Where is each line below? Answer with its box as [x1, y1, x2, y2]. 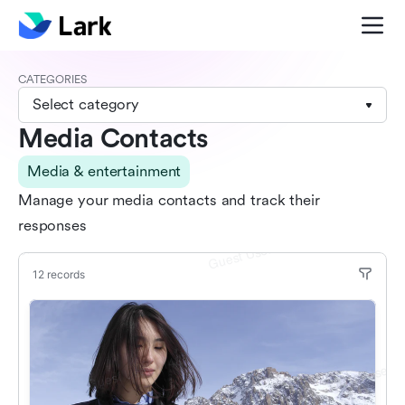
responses [18, 217, 87, 234]
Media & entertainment [27, 163, 182, 180]
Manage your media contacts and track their [18, 192, 320, 209]
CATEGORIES [18, 73, 87, 86]
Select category [33, 96, 140, 113]
